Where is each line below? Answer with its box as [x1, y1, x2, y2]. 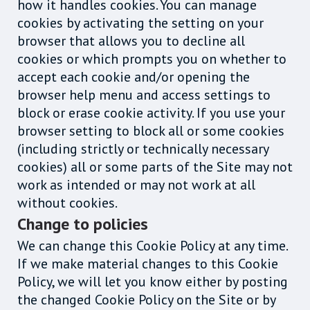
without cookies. [17, 193, 118, 212]
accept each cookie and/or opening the [17, 67, 250, 86]
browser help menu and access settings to [17, 85, 271, 104]
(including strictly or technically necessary [17, 139, 268, 158]
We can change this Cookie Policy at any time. [17, 236, 287, 255]
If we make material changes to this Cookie [17, 254, 278, 273]
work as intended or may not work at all [17, 175, 255, 194]
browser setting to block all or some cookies [17, 121, 284, 140]
